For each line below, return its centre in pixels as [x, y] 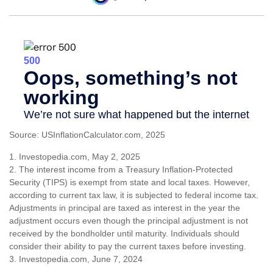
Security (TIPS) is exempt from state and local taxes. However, [129, 183]
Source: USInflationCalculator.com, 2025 [87, 135]
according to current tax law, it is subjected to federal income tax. [134, 195]
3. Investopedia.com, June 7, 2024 [76, 259]
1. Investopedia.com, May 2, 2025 [75, 157]
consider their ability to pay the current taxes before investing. [128, 246]
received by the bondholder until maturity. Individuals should [124, 234]
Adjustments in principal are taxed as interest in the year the [125, 208]
